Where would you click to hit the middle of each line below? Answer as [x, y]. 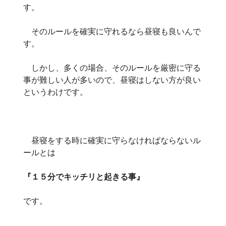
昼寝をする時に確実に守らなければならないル [112, 140]
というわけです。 [55, 92]
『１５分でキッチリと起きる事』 [84, 176]
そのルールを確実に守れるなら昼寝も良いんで [112, 31]
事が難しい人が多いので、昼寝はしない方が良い [112, 79]
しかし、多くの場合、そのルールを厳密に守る [112, 67]
